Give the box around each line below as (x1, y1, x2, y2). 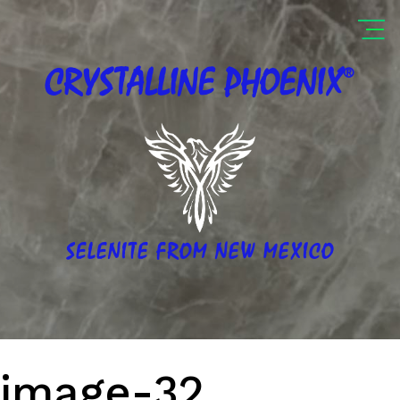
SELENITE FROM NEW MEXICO (65, 241, 335, 265)
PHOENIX (215, 68, 343, 107)
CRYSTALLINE (45, 68, 215, 107)
